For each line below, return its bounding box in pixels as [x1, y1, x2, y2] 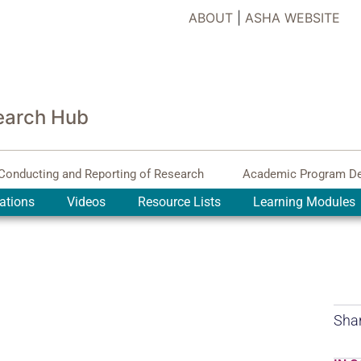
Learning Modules [252, 194, 355, 210]
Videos [66, 194, 106, 210]
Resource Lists [137, 194, 221, 210]
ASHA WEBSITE [245, 10, 340, 26]
